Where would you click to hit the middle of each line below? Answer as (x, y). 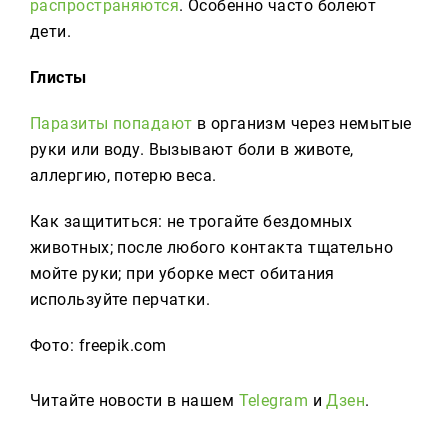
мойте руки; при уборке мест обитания (182, 273)
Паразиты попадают (111, 123)
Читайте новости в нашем (134, 400)
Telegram (273, 400)
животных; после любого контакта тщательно (212, 247)
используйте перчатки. (120, 299)
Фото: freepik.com (98, 345)
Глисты (58, 77)
